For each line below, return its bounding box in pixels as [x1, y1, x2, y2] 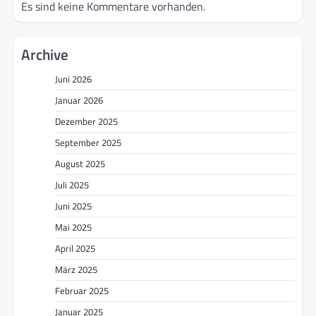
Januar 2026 [55, 92, 103, 107]
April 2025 [55, 241, 95, 255]
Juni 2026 [55, 71, 92, 86]
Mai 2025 [55, 219, 92, 234]
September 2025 [55, 135, 121, 150]
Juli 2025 [55, 177, 89, 192]
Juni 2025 [55, 198, 92, 213]
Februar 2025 [55, 283, 109, 298]
